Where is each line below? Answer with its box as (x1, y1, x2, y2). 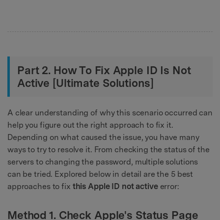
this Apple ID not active (72, 182, 158, 192)
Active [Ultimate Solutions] (17, 77, 154, 90)
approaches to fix (7, 182, 73, 192)
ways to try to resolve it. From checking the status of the (7, 145, 210, 155)
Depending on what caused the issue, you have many (7, 133, 199, 142)
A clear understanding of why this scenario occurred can (7, 108, 213, 118)
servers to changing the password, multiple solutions (7, 157, 198, 167)
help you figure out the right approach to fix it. (7, 120, 173, 130)
